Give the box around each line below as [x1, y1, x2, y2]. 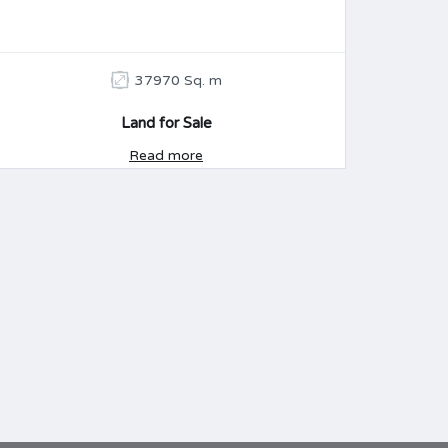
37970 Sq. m [134, 72, 222, 89]
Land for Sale [120, 114, 212, 132]
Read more [129, 147, 203, 164]
